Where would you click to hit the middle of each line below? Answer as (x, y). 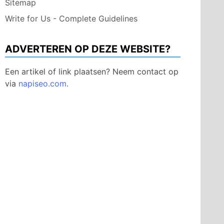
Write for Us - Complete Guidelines (71, 18)
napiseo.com (42, 83)
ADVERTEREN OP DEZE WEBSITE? (88, 49)
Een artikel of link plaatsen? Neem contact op (92, 71)
